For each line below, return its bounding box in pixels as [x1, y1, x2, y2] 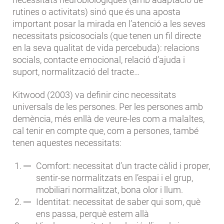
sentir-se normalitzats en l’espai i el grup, [36, 172, 193, 183]
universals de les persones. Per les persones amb [12, 101, 203, 112]
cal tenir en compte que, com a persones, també [12, 125, 198, 136]
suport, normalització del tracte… [12, 66, 140, 77]
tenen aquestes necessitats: [12, 137, 121, 148]
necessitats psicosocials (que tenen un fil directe [12, 30, 201, 41]
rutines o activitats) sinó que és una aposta [12, 6, 180, 17]
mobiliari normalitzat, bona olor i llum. [36, 184, 183, 195]
